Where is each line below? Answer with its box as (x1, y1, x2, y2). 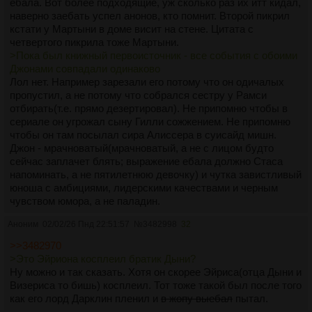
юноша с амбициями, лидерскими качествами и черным (10, 181, 278, 194)
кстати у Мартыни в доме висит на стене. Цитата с (10, 22, 253, 35)
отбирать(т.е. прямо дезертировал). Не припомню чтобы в (10, 102, 288, 114)
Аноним (8, 219, 38, 229)
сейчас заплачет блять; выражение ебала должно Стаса (10, 155, 283, 167)
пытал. (233, 292, 268, 304)
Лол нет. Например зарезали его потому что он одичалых (10, 75, 284, 88)
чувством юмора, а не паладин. (10, 194, 160, 207)
